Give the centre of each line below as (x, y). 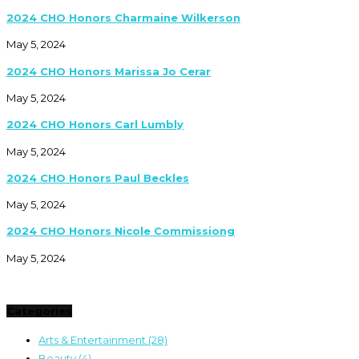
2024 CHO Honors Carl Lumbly (95, 125)
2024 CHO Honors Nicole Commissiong (121, 231)
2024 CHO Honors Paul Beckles (98, 177)
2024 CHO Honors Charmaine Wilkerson (123, 18)
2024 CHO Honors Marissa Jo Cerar (109, 71)
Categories (39, 311)
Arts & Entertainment (93, 339)
